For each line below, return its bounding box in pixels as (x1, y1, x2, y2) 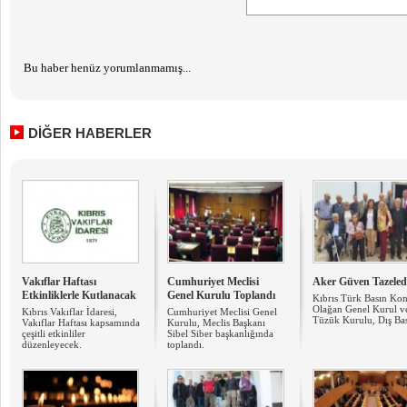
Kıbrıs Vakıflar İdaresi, (22, 306, 117, 317)
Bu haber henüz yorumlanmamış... (24, 61, 191, 74)
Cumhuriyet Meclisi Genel (167, 306, 277, 317)
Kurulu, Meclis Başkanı (167, 317, 265, 328)
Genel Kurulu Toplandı (167, 289, 275, 302)
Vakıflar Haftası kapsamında (22, 317, 140, 328)
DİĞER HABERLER (28, 125, 152, 141)
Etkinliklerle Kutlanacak (22, 289, 136, 302)
